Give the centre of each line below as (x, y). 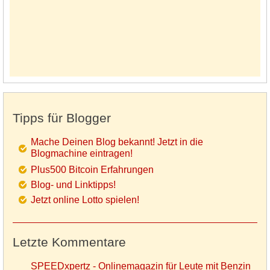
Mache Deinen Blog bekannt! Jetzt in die (117, 142)
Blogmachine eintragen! (82, 155)
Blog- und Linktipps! (73, 185)
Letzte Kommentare (69, 242)
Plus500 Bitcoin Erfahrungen (92, 170)
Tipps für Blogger (62, 118)
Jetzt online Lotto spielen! (85, 200)
